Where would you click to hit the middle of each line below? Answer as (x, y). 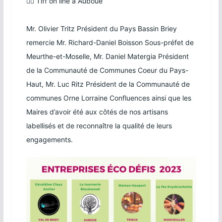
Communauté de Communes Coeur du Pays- (116, 70)
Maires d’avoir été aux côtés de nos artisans (97, 111)
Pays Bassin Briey (148, 28)
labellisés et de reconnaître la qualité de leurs (99, 125)
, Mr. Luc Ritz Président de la (89, 84)
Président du (97, 28)
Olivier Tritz (56, 28)
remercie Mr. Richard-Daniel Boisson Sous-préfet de (110, 42)
